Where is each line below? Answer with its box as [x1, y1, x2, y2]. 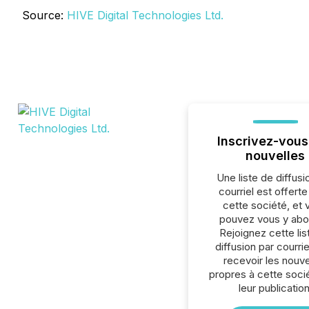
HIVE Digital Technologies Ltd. [67, 8, 223, 22]
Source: [22, 8, 67, 22]
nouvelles [246, 148, 306, 163]
